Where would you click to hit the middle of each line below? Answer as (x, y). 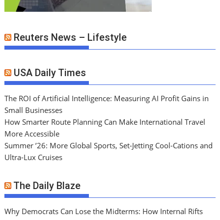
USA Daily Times (50, 72)
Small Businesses (34, 110)
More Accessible (32, 133)
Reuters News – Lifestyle (70, 38)
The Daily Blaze (47, 186)
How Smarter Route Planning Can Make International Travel (105, 122)
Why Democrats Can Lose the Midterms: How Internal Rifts (104, 211)
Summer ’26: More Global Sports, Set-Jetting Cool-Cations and (109, 145)
